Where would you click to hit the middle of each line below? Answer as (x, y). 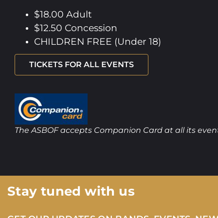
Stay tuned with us (71, 191)
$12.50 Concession (76, 28)
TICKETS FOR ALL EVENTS (82, 64)
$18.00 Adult (63, 14)
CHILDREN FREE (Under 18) (98, 41)
